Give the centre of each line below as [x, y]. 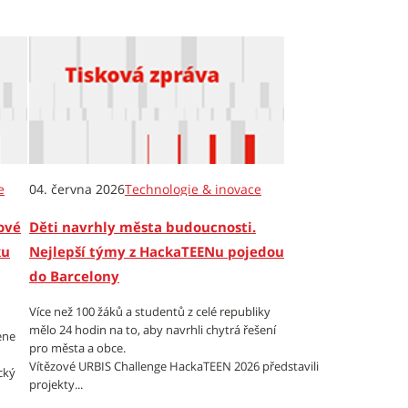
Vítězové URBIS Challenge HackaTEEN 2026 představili [174, 366]
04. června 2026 [77, 189]
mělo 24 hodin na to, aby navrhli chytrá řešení [153, 330]
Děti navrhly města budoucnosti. [143, 227]
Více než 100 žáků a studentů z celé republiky [150, 311]
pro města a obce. [77, 348]
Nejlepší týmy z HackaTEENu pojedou [157, 251]
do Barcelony [74, 276]
